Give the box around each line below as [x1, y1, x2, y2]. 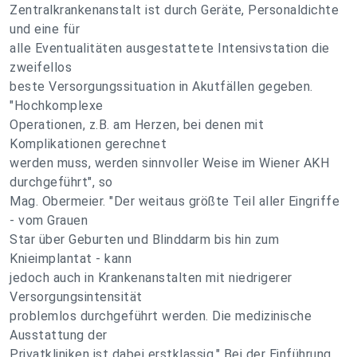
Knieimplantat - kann [10, 251, 131, 266]
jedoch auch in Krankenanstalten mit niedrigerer [10, 270, 292, 285]
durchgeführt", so [10, 175, 113, 190]
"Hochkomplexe [10, 98, 104, 113]
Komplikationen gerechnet [10, 136, 167, 151]
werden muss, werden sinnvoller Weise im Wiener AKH [10, 155, 329, 171]
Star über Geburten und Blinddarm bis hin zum [10, 232, 279, 247]
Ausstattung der [10, 328, 108, 343]
